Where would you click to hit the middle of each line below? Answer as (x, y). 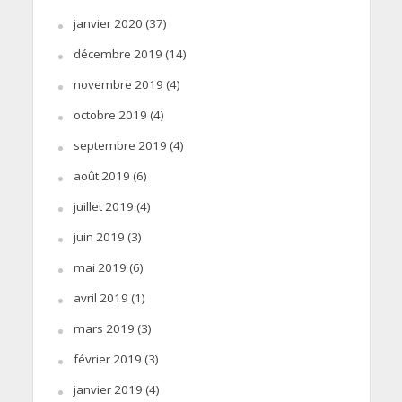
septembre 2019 (120, 145)
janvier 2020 (108, 23)
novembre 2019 (118, 84)
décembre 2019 (118, 53)
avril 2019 (100, 297)
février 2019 (107, 358)
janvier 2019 (108, 389)
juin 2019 (99, 236)
